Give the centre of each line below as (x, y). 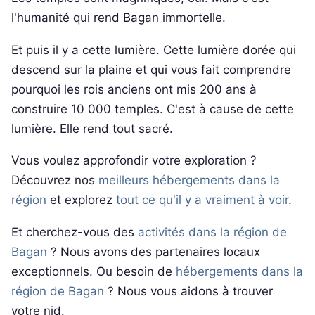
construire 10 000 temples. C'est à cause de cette (153, 109)
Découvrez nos (55, 180)
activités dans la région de (212, 232)
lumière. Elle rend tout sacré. (92, 128)
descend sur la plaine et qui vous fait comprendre (151, 69)
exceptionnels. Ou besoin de (94, 271)
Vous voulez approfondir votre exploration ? (134, 161)
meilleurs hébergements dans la (189, 180)
